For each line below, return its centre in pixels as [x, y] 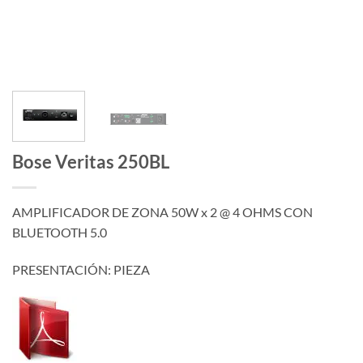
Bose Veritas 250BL [91, 162]
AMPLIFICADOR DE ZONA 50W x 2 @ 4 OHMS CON [162, 212]
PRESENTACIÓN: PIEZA [81, 270]
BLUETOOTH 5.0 [60, 233]
